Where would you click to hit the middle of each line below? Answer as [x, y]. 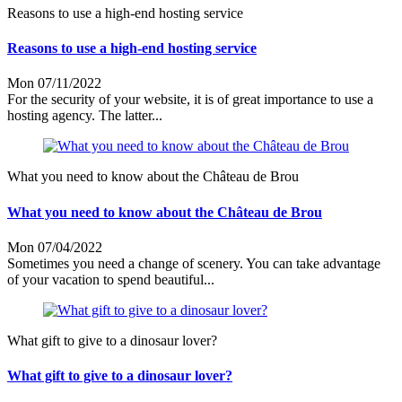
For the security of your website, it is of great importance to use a [190, 100]
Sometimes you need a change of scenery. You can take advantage [194, 263]
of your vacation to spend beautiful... [111, 279]
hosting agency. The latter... [85, 116]
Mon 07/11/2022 [54, 83]
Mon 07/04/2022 [55, 247]
